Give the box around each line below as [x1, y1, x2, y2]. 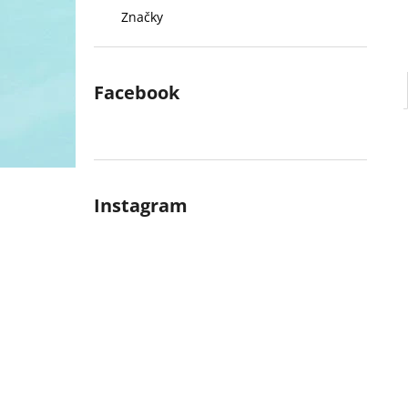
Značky [121, 8, 163, 25]
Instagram [94, 193, 188, 218]
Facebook [94, 80, 179, 105]
